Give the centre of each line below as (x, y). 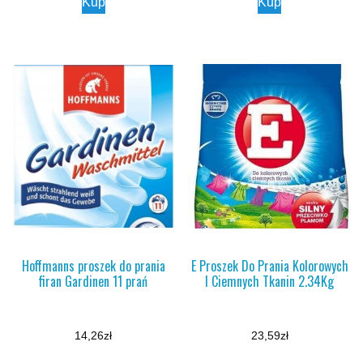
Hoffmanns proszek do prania (93, 266)
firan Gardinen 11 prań (94, 282)
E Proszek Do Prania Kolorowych (269, 266)
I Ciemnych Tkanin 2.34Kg (270, 282)
